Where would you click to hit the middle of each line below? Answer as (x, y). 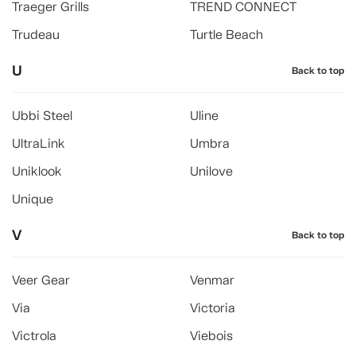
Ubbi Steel (42, 116)
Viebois (211, 336)
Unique (33, 199)
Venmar (212, 280)
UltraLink (39, 143)
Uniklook (37, 171)
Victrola (34, 336)
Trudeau (36, 35)
